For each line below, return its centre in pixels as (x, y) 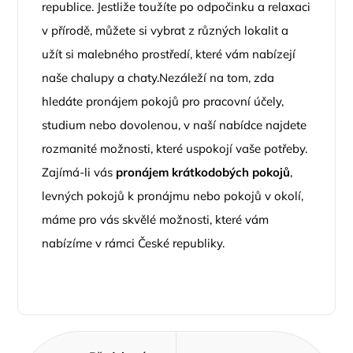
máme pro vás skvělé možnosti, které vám (156, 219)
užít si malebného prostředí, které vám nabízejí (169, 54)
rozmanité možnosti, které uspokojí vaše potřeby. (175, 149)
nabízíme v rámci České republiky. (134, 243)
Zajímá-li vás (79, 172)
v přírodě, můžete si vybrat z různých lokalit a (165, 30)
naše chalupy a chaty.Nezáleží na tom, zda (158, 78)
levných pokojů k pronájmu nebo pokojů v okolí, (173, 196)
